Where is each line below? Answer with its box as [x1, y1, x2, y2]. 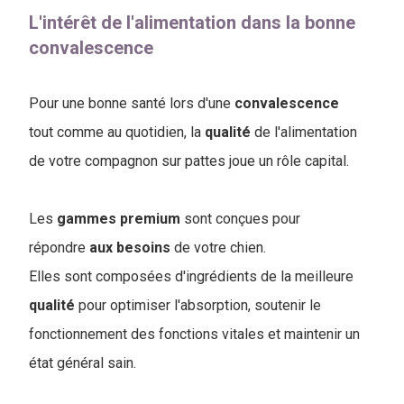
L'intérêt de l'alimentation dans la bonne [29, 11, 355, 33]
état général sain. [29, 353, 140, 372]
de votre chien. [170, 238, 266, 256]
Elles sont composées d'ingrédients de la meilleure [29, 267, 353, 285]
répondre [29, 238, 89, 256]
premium [120, 209, 180, 227]
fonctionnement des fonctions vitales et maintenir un [29, 325, 360, 343]
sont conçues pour [180, 209, 300, 227]
